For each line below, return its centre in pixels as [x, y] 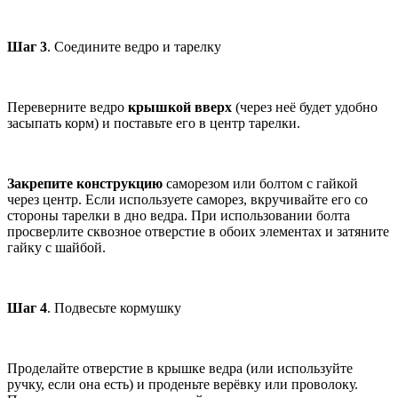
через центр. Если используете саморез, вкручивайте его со [187, 200]
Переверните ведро [68, 107]
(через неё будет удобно [305, 107]
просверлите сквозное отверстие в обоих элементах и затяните [198, 232]
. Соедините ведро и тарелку [134, 47]
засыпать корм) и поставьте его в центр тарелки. [154, 123]
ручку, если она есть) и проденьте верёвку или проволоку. [183, 385]
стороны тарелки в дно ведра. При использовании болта [179, 216]
